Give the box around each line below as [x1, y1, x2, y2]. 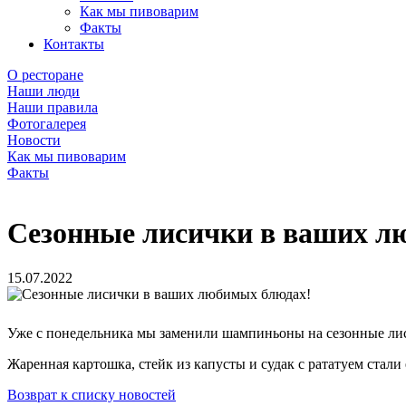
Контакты [43, 36, 104, 52]
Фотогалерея [7, 116, 86, 131]
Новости [7, 132, 61, 148]
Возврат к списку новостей [7, 386, 176, 402]
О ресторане [7, 67, 83, 82]
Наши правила [7, 100, 98, 115]
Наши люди [7, 83, 80, 99]
